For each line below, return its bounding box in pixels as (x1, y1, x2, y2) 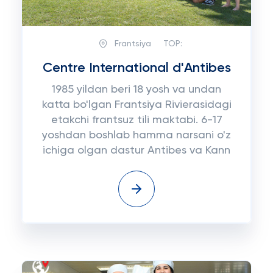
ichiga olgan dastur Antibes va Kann (43, 145, 230, 156)
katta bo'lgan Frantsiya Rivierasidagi (41, 99, 232, 110)
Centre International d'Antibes (42, 62, 231, 75)
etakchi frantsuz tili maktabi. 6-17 (51, 115, 222, 126)
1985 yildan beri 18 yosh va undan (52, 84, 221, 95)
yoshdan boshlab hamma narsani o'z (42, 130, 231, 141)
